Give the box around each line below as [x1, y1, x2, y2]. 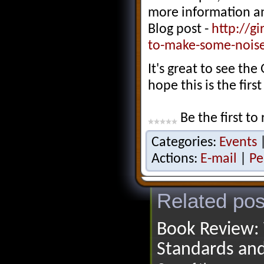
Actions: [151, 151, 200, 166]
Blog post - [148, 22, 212, 37]
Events [219, 135, 257, 150]
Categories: [151, 135, 219, 150]
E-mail [200, 151, 237, 166]
